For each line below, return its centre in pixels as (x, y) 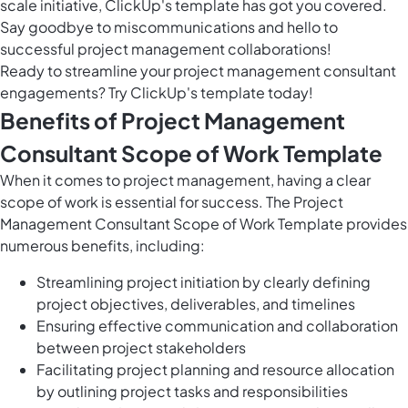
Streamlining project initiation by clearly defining (204, 282)
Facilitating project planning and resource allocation (215, 370)
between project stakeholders (141, 348)
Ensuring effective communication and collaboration (217, 326)
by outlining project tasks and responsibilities (192, 392)
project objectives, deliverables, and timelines (196, 304)
